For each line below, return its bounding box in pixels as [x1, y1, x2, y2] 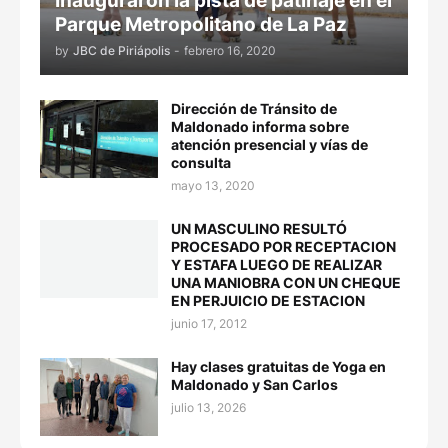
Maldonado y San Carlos [171, 376, 338, 394]
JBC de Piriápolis [73, 43, 170, 59]
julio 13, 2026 [171, 400, 246, 416]
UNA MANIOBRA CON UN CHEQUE [171, 274, 401, 292]
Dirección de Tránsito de [171, 100, 337, 118]
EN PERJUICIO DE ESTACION [171, 292, 365, 310]
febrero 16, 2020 [184, 43, 276, 59]
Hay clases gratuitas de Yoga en [171, 358, 386, 376]
